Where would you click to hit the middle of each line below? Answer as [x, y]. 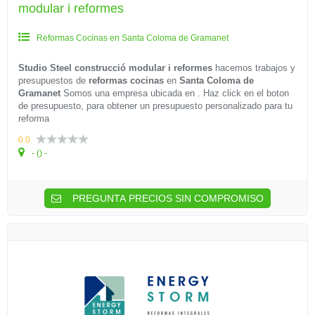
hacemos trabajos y [254, 68]
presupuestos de [53, 81]
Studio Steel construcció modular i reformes [115, 68]
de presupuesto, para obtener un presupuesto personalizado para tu [155, 106]
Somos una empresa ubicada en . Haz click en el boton [175, 93]
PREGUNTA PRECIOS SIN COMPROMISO [167, 198]
